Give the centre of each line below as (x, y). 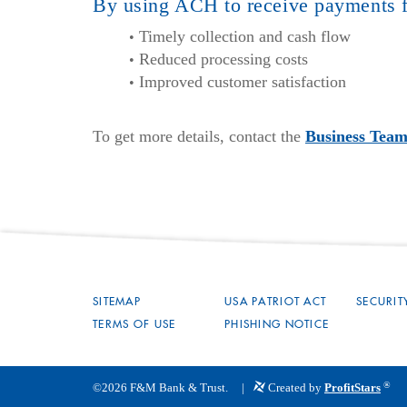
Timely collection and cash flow (245, 36)
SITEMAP (117, 302)
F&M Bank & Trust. (178, 388)
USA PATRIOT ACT (276, 302)
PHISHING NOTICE (277, 325)
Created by (295, 388)
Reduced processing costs (223, 59)
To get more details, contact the (199, 136)
